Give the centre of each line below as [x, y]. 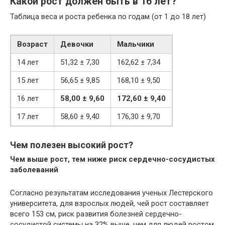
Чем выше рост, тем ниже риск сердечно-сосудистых [113, 159]
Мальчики [136, 44]
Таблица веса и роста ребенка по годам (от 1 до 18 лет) [108, 16]
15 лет [28, 80]
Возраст [32, 44]
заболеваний [34, 170]
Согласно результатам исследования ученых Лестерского [111, 193]
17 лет [28, 116]
